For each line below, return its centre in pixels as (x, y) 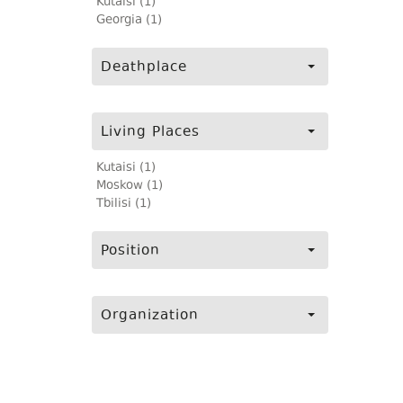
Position (130, 251)
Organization (150, 316)
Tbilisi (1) (124, 204)
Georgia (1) (129, 21)
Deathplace (144, 68)
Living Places (150, 133)
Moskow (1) (130, 186)
